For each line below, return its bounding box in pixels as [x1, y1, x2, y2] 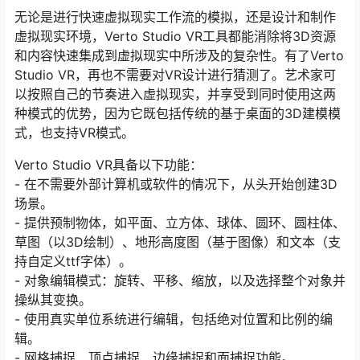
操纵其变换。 [14, 291, 92, 308]
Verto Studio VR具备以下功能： [14, 156, 202, 173]
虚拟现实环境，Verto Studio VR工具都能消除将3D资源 [14, 27, 336, 44]
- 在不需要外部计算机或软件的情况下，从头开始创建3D [14, 175, 337, 192]
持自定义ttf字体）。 [14, 252, 132, 269]
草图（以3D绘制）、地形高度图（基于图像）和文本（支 [14, 233, 341, 250]
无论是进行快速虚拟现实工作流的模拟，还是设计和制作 [14, 8, 336, 25]
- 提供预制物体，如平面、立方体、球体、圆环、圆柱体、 [14, 214, 346, 231]
